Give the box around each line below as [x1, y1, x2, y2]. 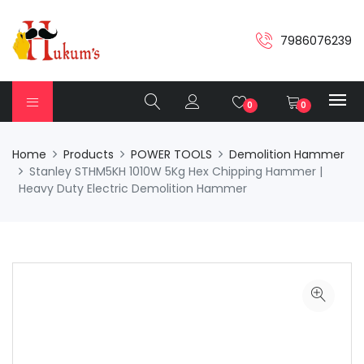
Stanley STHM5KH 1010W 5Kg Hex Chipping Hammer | [29, 163, 323, 180]
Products [63, 146, 114, 162]
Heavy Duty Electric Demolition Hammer [19, 180, 247, 197]
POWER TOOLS [131, 146, 212, 162]
